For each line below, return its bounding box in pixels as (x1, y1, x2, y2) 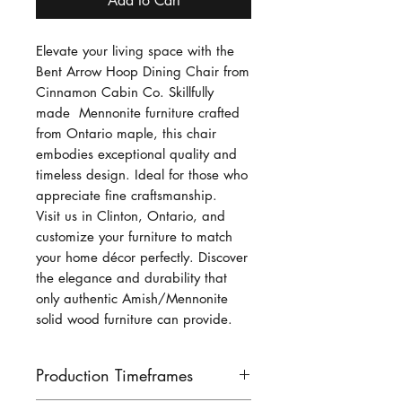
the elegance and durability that (36, 269, 227, 287)
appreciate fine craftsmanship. (36, 187, 217, 205)
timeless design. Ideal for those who (36, 166, 248, 184)
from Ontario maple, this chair (36, 125, 216, 143)
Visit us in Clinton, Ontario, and (36, 207, 225, 225)
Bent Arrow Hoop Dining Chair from (36, 63, 249, 81)
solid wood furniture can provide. (36, 310, 232, 328)
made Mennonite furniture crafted (36, 104, 240, 122)
